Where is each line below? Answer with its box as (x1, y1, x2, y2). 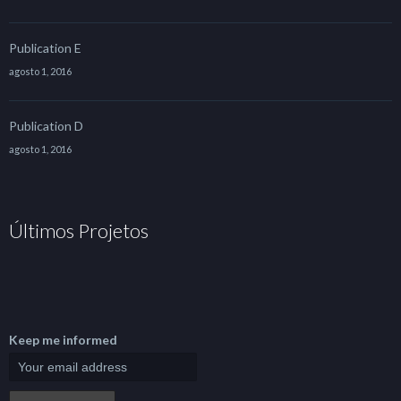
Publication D (9, 118, 83, 133)
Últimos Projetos (9, 218, 149, 243)
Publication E (9, 40, 81, 55)
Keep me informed (9, 332, 117, 347)
